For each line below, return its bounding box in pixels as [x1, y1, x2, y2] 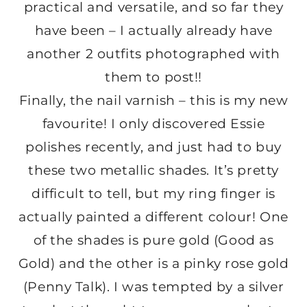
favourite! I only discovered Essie [42, 116, 265, 132]
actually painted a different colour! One [19, 209, 288, 225]
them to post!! [105, 69, 202, 86]
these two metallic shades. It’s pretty [28, 162, 279, 179]
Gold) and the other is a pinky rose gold [18, 256, 289, 272]
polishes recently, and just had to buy [25, 139, 282, 156]
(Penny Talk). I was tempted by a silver [23, 279, 284, 295]
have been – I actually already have [34, 23, 273, 39]
